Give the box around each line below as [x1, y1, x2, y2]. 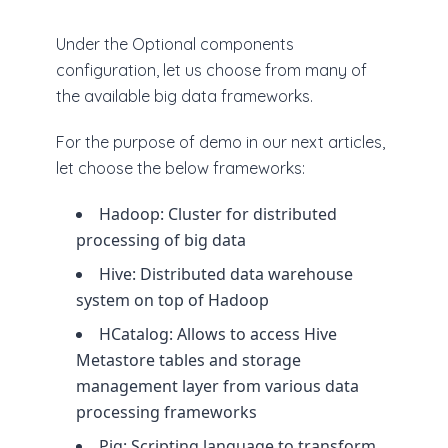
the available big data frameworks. [56, 86, 313, 107]
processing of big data [76, 229, 246, 252]
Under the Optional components [56, 34, 294, 55]
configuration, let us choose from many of [56, 60, 367, 81]
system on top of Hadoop [76, 289, 269, 312]
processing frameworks [76, 401, 257, 424]
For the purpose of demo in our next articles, [56, 132, 385, 153]
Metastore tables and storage [76, 349, 301, 372]
